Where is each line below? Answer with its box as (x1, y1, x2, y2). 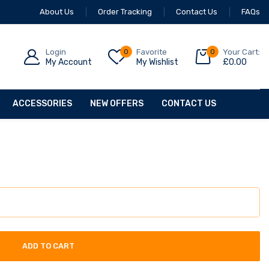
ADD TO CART (22, 241, 75, 251)
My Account (46, 56, 92, 67)
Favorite (136, 47, 167, 56)
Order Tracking (98, 7, 152, 16)
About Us (40, 7, 74, 16)
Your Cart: (223, 47, 260, 56)
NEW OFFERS (90, 98, 144, 109)
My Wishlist (136, 56, 178, 67)
